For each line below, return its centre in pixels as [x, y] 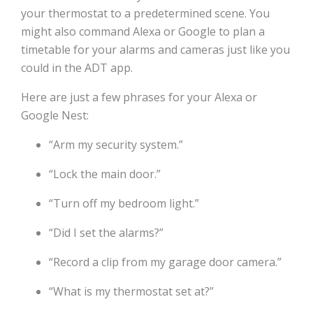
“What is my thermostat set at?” [131, 292]
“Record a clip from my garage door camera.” [165, 262]
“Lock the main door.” [105, 174]
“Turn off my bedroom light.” [124, 204]
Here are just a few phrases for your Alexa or [139, 97]
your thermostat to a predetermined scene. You [145, 14]
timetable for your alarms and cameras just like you [155, 50]
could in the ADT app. [77, 68]
